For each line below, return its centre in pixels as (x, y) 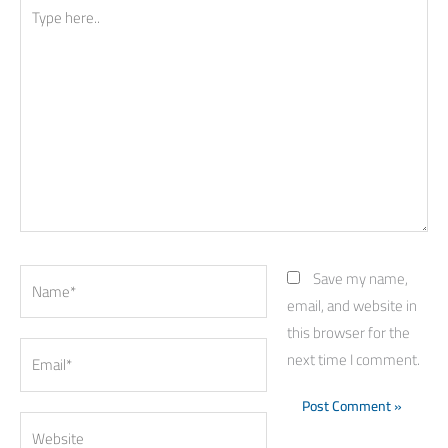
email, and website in (351, 305)
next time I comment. (353, 359)
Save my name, (360, 278)
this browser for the (348, 332)
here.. (36, 31)
